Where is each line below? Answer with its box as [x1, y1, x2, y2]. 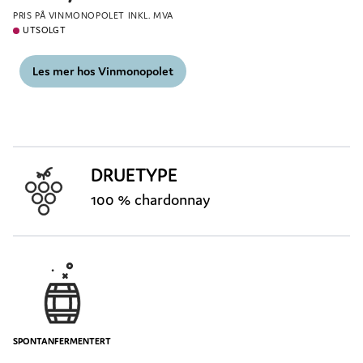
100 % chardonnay [91, 190, 210, 209]
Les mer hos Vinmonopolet [32, 63, 173, 79]
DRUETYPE [91, 164, 177, 186]
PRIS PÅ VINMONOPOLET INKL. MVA [13, 10, 173, 21]
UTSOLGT [23, 24, 66, 36]
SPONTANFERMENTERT [13, 335, 111, 347]
